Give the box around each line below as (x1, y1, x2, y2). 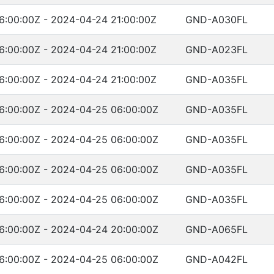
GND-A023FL (185, 43, 248, 56)
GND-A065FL (185, 223, 248, 235)
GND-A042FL (185, 253, 248, 265)
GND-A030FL (185, 13, 248, 26)
